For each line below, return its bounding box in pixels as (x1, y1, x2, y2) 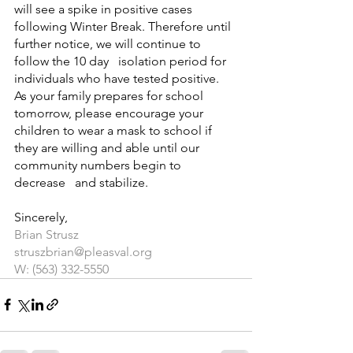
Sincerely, (14, 209, 71, 225)
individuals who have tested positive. (14, 70, 225, 86)
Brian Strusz (14, 226, 79, 242)
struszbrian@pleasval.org (14, 243, 152, 259)
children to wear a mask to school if (14, 122, 215, 138)
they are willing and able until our (14, 139, 203, 155)
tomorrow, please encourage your (14, 105, 206, 121)
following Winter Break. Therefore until (14, 18, 234, 34)
